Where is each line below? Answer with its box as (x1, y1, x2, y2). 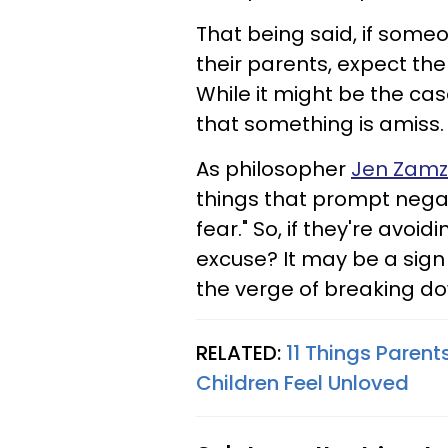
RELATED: (196, 338, 286, 367)
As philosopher (196, 154, 351, 183)
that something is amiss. (196, 109, 444, 138)
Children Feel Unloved (196, 368, 409, 397)
